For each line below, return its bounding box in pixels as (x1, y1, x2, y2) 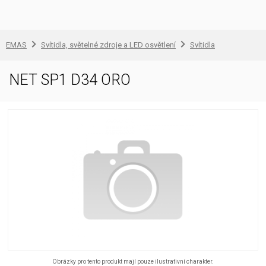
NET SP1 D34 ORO (9, 71, 131, 88)
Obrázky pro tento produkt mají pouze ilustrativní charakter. (52, 258, 214, 265)
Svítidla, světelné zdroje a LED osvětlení (41, 40, 176, 49)
